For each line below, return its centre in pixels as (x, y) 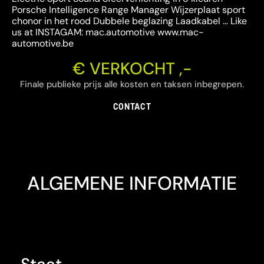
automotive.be (43, 43)
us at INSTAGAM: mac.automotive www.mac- (108, 32)
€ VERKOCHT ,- (132, 68)
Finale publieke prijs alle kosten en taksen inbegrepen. (132, 84)
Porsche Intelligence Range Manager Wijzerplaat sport (128, 9)
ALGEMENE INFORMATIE (132, 183)
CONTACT (132, 106)
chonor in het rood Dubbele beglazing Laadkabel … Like (129, 21)
